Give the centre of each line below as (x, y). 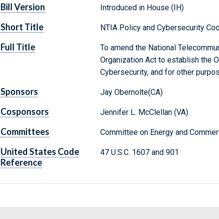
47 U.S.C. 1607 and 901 (139, 153)
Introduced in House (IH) (142, 8)
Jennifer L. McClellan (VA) (144, 112)
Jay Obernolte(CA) (131, 92)
